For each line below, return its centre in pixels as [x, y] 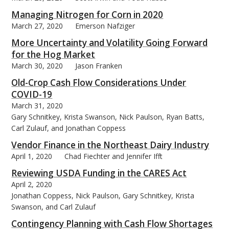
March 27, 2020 [37, 26]
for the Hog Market [53, 54]
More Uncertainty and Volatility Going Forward [110, 42]
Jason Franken [99, 65]
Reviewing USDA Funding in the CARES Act [99, 173]
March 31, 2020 [37, 105]
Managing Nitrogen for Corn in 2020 [87, 14]
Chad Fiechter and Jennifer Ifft [114, 156]
